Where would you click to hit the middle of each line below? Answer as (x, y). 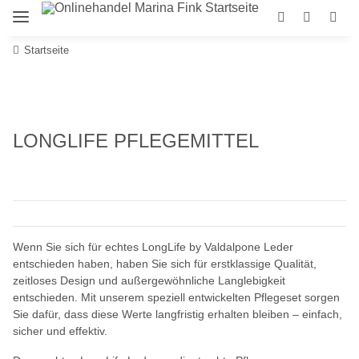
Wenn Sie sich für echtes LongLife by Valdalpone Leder (153, 246)
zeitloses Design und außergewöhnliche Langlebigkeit (149, 280)
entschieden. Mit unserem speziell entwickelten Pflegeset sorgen (176, 297)
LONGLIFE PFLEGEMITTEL (136, 140)
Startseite (46, 50)
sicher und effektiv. (60, 331)
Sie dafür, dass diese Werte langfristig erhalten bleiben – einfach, (177, 314)
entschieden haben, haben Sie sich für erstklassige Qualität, (165, 263)
